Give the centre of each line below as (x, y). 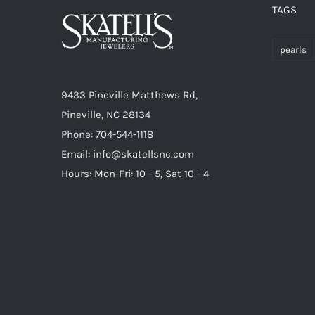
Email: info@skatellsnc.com (128, 154)
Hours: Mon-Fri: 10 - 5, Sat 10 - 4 (135, 174)
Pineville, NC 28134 (106, 115)
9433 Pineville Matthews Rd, (129, 95)
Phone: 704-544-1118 (107, 135)
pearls (293, 50)
